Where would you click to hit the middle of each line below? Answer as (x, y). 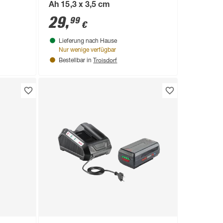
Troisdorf (105, 59)
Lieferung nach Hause (88, 41)
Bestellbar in (76, 60)
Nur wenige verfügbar (88, 50)
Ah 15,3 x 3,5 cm (79, 5)
